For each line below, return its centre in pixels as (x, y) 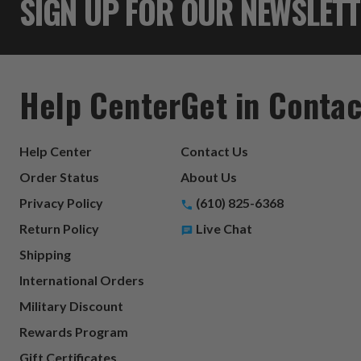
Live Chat (223, 228)
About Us (209, 176)
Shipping (45, 254)
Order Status (59, 176)
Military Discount (71, 305)
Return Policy (59, 228)
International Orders (82, 280)
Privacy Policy (61, 202)
